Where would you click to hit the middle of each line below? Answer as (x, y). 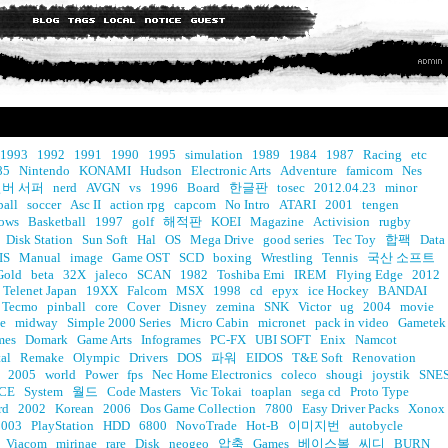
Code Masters (144, 391)
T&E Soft (317, 357)
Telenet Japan (40, 290)
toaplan (271, 391)
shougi (344, 374)
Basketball (57, 221)
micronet (282, 322)
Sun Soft (105, 239)
